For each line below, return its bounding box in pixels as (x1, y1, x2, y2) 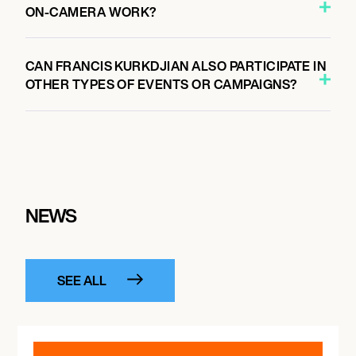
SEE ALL (56, 270, 106, 290)
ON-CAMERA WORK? (25, 2, 157, 21)
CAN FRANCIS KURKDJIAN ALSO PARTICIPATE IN (25, 56, 327, 75)
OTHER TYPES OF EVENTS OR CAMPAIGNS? (25, 75, 298, 94)
